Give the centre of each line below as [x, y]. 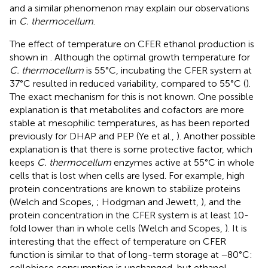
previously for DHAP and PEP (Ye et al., [93, 136]
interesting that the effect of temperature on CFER [118, 241]
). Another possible [216, 136]
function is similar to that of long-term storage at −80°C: [131, 254]
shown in [30, 57]
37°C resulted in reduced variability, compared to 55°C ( [128, 83]
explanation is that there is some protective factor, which [131, 149]
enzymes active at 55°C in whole [183, 162]
